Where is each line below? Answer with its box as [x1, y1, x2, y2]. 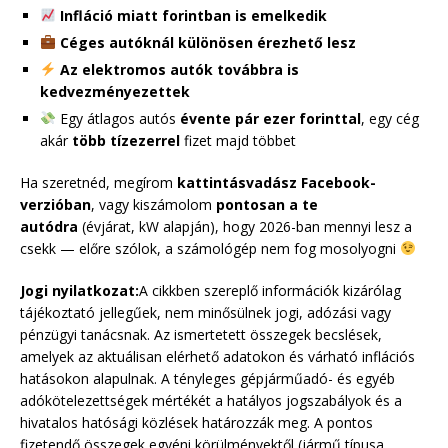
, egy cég [360, 108, 419, 128]
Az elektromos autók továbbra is [59, 59, 299, 79]
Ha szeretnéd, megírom [20, 172, 177, 192]
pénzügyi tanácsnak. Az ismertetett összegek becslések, [20, 324, 382, 344]
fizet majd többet [180, 130, 296, 150]
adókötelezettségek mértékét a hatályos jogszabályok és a [20, 390, 402, 410]
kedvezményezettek [40, 81, 190, 101]
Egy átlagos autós [55, 108, 180, 128]
